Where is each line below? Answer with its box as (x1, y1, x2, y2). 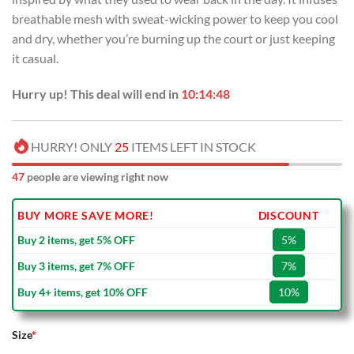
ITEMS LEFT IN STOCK (129, 139, 256, 155)
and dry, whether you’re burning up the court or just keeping (12, 30, 335, 46)
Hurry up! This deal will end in (12, 86, 181, 102)
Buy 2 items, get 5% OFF (17, 233, 135, 247)
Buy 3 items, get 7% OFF (17, 259, 135, 273)
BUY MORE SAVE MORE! (17, 209, 154, 223)
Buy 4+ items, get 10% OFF (17, 285, 148, 299)
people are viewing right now (24, 170, 168, 184)
